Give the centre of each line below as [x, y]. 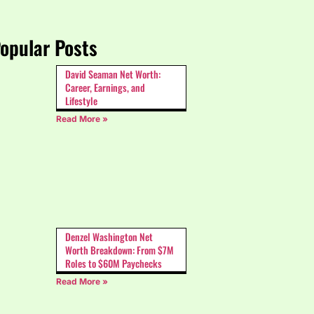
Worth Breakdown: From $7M [120, 250]
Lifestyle [81, 101]
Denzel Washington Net [109, 237]
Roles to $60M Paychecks [114, 264]
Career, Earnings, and [105, 88]
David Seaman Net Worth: [113, 74]
